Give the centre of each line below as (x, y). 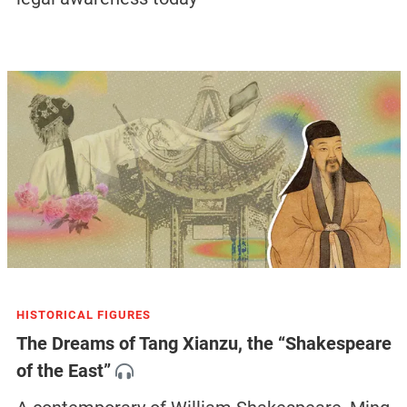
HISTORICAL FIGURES (83, 314)
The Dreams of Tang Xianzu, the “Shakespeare (203, 344)
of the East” (63, 371)
